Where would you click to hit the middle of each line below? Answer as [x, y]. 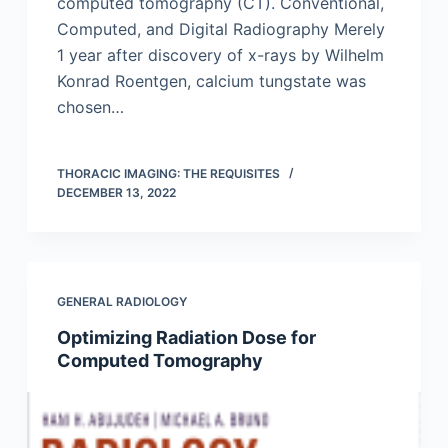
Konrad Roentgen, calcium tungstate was [211, 81]
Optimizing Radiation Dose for [186, 338]
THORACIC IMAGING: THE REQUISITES [168, 174]
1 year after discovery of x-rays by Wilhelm [220, 55]
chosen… [90, 107]
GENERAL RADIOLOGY [121, 302]
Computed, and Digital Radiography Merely [220, 29]
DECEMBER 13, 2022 [116, 193]
